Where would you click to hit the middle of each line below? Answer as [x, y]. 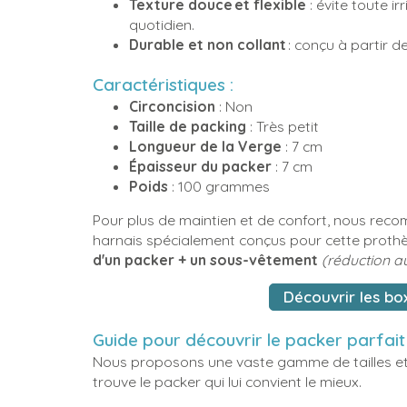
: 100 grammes [221, 186]
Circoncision [172, 106]
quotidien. [164, 25]
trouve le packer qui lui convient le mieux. [231, 382]
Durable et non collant [208, 45]
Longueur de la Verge [205, 146]
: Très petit [283, 126]
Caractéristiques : [165, 84]
